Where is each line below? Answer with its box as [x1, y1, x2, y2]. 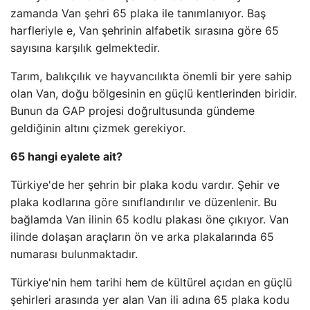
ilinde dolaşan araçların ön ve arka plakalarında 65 [10, 230, 274, 244]
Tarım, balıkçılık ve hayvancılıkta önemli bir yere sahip [10, 69, 292, 83]
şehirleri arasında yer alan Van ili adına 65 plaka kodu [10, 293, 289, 307]
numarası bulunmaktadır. [10, 247, 138, 261]
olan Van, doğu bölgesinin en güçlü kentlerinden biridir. [10, 86, 297, 100]
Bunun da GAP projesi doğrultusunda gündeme [10, 104, 255, 118]
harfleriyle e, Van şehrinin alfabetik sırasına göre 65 [10, 24, 279, 37]
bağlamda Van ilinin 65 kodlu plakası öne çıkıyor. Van [10, 212, 289, 226]
